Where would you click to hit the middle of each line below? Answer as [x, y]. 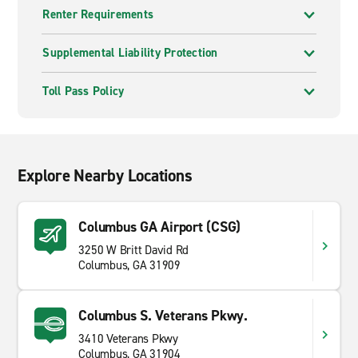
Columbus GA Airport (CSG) [160, 227]
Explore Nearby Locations [105, 176]
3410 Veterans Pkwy [128, 339]
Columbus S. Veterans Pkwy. [163, 316]
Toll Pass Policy [84, 91]
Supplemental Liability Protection [130, 53]
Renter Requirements [98, 14]
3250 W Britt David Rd [134, 250]
